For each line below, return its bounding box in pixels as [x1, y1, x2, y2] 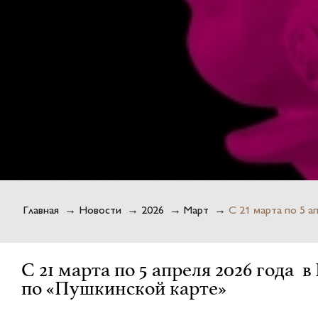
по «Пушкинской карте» [21, 277, 226, 300]
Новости [79, 206, 121, 217]
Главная [23, 206, 59, 217]
